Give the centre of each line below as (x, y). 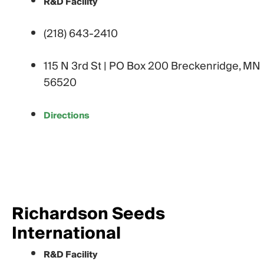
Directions (67, 116)
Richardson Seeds (88, 214)
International (66, 234)
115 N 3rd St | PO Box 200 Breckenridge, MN (152, 67)
